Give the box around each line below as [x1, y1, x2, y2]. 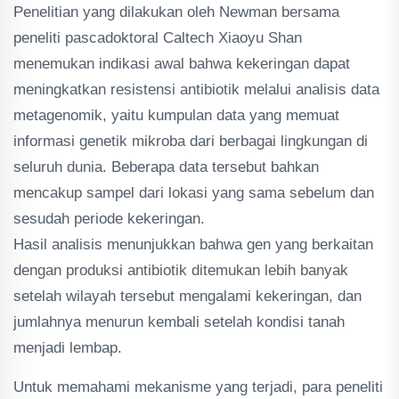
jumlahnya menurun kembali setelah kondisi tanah [13, 313, 345, 330]
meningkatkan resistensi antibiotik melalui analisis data [13, 81, 379, 98]
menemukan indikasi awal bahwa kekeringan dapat [13, 55, 350, 72]
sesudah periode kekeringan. [13, 210, 205, 227]
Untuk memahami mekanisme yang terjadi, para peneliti [13, 379, 383, 395]
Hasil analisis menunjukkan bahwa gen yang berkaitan [13, 236, 373, 253]
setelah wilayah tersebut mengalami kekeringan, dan [13, 288, 362, 305]
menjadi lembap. [13, 339, 122, 356]
